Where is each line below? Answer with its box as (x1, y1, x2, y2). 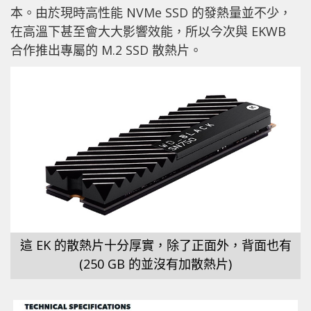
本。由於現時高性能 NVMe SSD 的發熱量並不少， (10, 3, 292, 21)
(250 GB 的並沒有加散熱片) (79, 255, 232, 273)
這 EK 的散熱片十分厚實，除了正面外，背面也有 (19, 237, 292, 254)
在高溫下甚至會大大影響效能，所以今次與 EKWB (10, 22, 286, 40)
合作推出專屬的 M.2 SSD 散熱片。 (10, 41, 202, 58)
